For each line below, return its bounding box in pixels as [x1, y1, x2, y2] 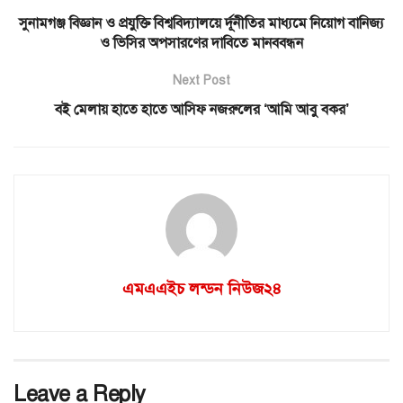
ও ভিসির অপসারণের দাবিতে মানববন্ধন [100, 33, 303, 52]
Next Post [173, 72, 230, 88]
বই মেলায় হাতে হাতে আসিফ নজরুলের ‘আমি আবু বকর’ [54, 100, 349, 119]
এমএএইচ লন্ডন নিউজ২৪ [121, 278, 282, 299]
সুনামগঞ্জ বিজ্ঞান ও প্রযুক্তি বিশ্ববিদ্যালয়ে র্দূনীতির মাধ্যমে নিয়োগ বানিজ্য [19, 13, 384, 32]
